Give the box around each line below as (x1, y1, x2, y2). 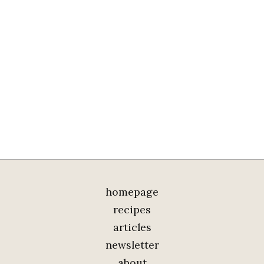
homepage (105, 185, 159, 199)
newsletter (105, 238, 159, 252)
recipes (113, 203, 151, 217)
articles (113, 220, 151, 235)
